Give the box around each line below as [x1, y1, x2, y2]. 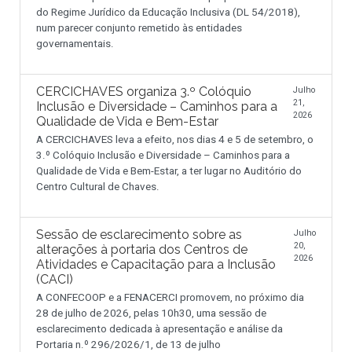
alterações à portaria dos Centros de [36, 241, 247, 257]
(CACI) [36, 271, 73, 287]
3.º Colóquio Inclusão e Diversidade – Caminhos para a [36, 148, 290, 161]
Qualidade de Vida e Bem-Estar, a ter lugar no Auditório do [36, 164, 302, 177]
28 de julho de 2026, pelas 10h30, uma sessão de [36, 306, 266, 319]
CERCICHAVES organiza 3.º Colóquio [36, 83, 251, 99]
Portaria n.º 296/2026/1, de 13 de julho [36, 338, 221, 350]
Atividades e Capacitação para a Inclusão [36, 256, 276, 272]
